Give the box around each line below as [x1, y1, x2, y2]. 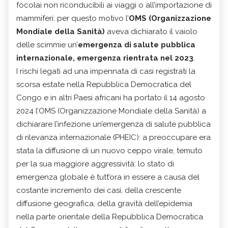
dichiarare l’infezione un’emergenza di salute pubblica [16, 119, 211, 129]
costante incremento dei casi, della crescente [16, 185, 181, 195]
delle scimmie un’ [16, 40, 78, 49]
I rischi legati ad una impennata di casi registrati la [16, 66, 195, 76]
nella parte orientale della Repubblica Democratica [16, 212, 203, 221]
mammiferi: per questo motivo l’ [16, 13, 129, 23]
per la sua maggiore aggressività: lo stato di [16, 159, 174, 168]
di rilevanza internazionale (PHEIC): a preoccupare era [16, 132, 211, 142]
